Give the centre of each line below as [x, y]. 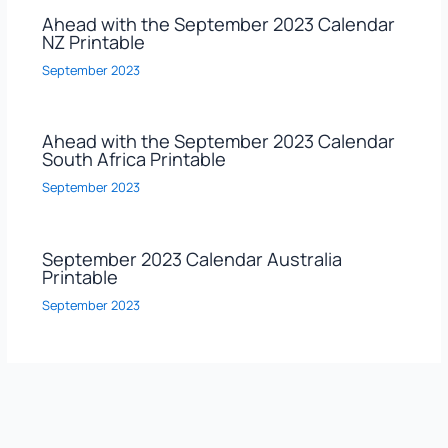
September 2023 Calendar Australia [191, 258]
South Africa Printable [133, 159]
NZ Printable [93, 41]
